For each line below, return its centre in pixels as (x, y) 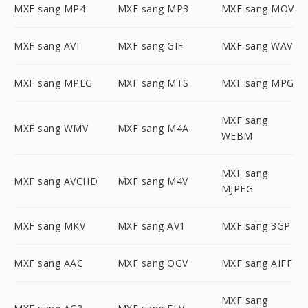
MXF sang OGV (153, 263)
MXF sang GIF (150, 46)
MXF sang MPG (257, 83)
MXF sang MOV (257, 9)
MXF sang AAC (48, 263)
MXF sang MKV (49, 226)
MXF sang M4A (153, 128)
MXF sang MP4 (49, 9)
